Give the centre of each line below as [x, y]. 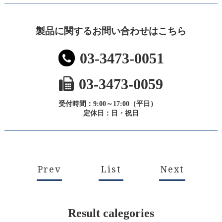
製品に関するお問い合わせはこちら [111, 31]
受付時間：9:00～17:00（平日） [111, 104]
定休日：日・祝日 [111, 113]
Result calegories [111, 213]
